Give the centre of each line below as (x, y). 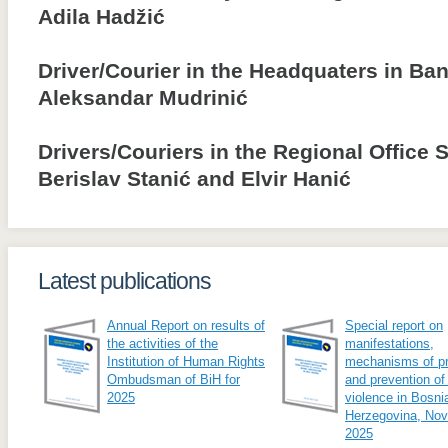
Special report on (394, 325)
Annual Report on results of (186, 325)
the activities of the (162, 343)
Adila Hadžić (101, 17)
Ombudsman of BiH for (173, 379)
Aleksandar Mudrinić (143, 98)
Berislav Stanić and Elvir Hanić (194, 179)
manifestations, (389, 343)
